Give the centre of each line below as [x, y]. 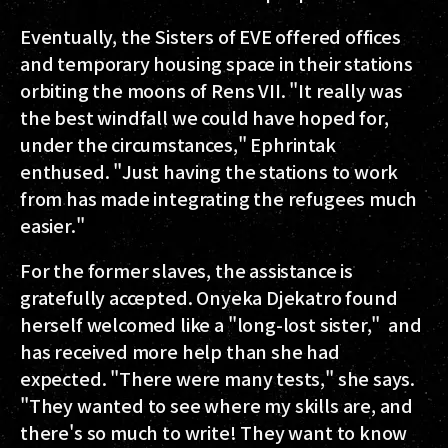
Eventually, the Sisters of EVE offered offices [210, 36]
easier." [52, 225]
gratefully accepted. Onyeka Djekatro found [209, 297]
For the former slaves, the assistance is [186, 270]
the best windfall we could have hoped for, [204, 117]
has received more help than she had [180, 351]
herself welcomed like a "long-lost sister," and [221, 324]
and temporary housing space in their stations [216, 63]
